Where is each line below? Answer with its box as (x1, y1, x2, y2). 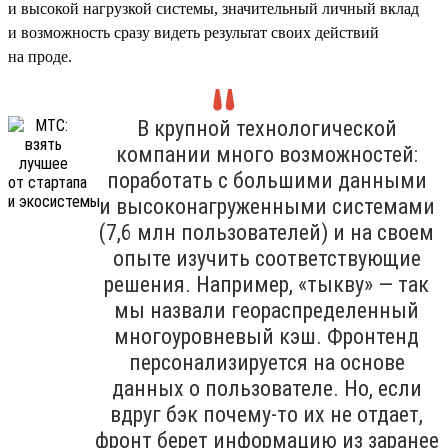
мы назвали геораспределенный (114, 297, 419, 323)
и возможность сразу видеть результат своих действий (8, 23, 379, 41)
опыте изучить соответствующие (112, 245, 421, 271)
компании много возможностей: (115, 141, 418, 167)
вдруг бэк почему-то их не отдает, (110, 401, 423, 427)
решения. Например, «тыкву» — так (104, 271, 429, 297)
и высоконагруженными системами (98, 193, 435, 219)
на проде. (8, 47, 72, 65)
